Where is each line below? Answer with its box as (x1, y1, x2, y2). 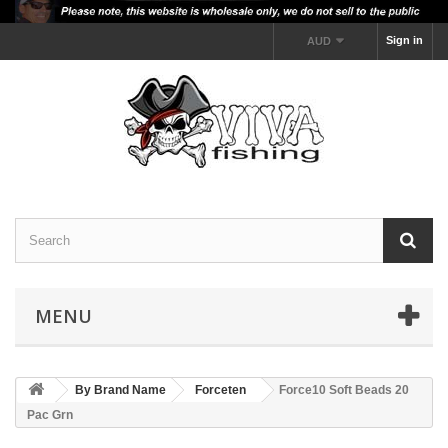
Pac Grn (27, 408, 73, 423)
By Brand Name (75, 383, 166, 398)
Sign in (386, 34, 423, 47)
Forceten (195, 383, 246, 398)
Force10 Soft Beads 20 (279, 383, 409, 398)
